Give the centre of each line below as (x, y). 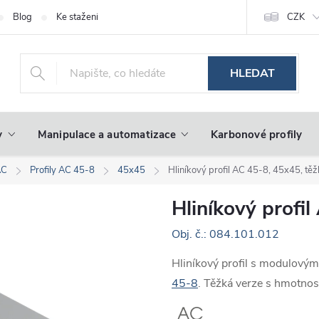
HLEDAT (252, 73)
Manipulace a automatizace (106, 135)
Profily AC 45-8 (62, 170)
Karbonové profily (257, 135)
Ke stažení (77, 17)
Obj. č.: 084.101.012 (225, 234)
